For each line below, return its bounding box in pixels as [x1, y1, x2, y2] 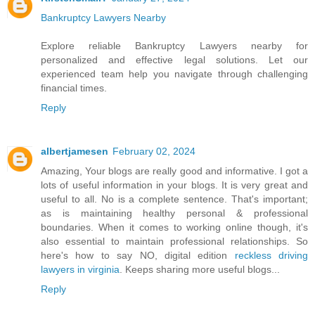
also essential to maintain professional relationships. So [41, 236, 308, 247]
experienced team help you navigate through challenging [41, 68, 308, 80]
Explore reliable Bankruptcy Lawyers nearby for [41, 40, 308, 52]
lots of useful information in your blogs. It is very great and [41, 179, 308, 191]
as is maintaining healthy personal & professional [41, 207, 308, 219]
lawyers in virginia [41, 264, 120, 276]
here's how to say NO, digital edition [41, 250, 235, 262]
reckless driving [234, 250, 308, 262]
